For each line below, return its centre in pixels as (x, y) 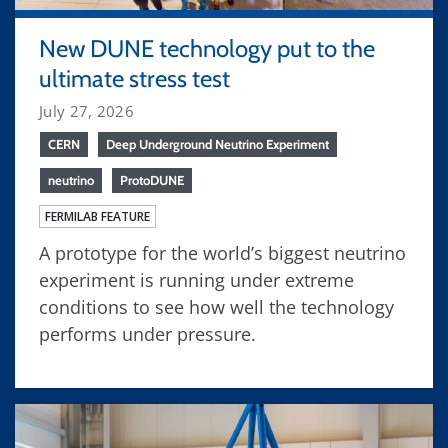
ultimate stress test (134, 78)
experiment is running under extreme (196, 279)
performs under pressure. (147, 333)
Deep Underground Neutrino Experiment (217, 143)
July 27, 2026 (86, 110)
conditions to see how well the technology (216, 306)
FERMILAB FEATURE (97, 216)
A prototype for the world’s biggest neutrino (222, 252)
